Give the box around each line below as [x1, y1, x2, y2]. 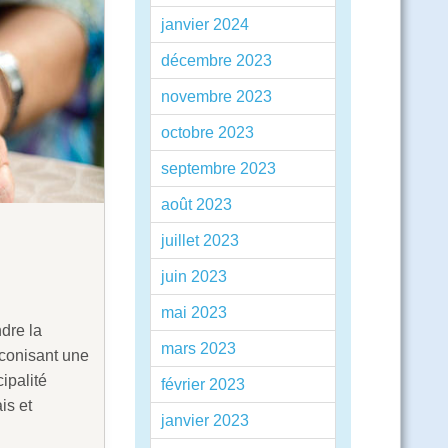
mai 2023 [160, 304, 227, 321]
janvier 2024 [160, 16, 249, 33]
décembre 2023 [160, 52, 272, 69]
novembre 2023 [160, 88, 272, 105]
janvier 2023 [160, 412, 249, 429]
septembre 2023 [160, 160, 276, 177]
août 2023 [160, 196, 232, 213]
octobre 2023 [160, 124, 254, 141]
